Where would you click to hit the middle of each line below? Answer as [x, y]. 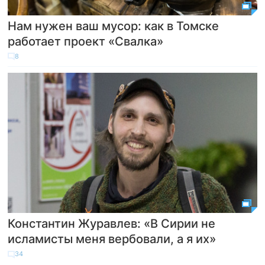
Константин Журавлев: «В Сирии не [112, 224]
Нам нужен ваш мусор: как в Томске [114, 26]
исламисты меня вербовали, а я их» [112, 239]
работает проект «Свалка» [86, 41]
